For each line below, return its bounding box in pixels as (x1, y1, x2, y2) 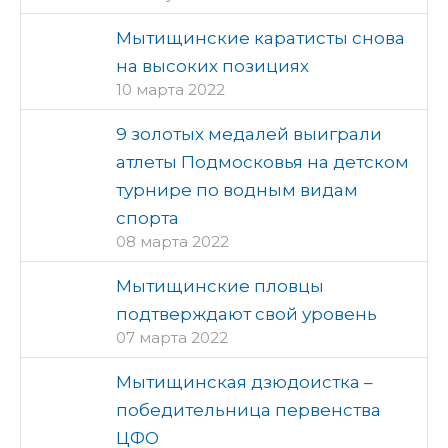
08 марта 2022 (116, 232, 229, 251)
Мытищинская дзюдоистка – (116, 372, 373, 392)
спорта (116, 208, 179, 228)
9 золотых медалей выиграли (116, 124, 382, 144)
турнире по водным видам (116, 180, 358, 200)
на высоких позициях (116, 56, 309, 76)
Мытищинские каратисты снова (116, 28, 405, 48)
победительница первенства (116, 400, 381, 420)
